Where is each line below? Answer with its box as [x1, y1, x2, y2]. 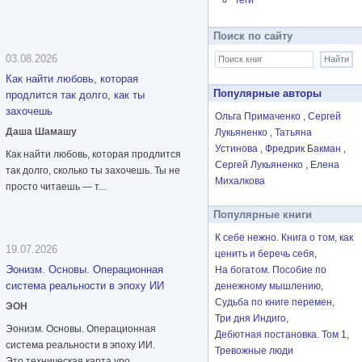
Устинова [215, 143, 260, 155]
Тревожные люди [215, 345, 293, 357]
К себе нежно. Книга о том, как [215, 232, 353, 244]
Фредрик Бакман [265, 143, 343, 155]
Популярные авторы [213, 87, 322, 100]
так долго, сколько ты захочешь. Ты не [6, 165, 180, 177]
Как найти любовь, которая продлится [6, 149, 181, 161]
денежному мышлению [215, 280, 321, 293]
